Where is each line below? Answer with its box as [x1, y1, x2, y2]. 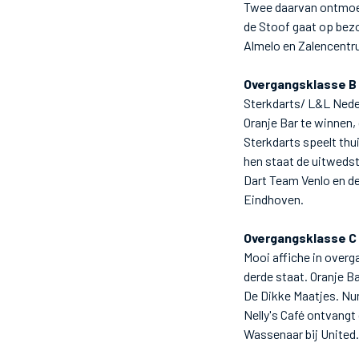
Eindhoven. [244, 192, 304, 207]
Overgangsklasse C [244, 230, 357, 245]
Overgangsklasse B [244, 76, 357, 91]
